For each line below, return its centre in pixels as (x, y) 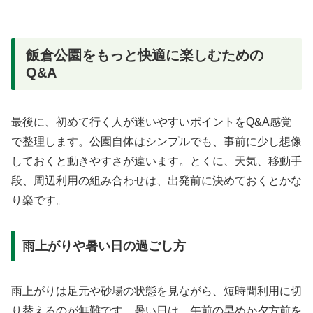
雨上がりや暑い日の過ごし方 (104, 246)
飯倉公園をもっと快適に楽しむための (145, 55)
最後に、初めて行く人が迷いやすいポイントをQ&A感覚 (152, 122)
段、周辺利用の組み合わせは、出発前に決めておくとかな (156, 181)
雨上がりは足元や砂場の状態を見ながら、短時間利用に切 (156, 291)
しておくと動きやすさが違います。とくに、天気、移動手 (156, 161)
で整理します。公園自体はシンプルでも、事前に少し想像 (156, 142)
